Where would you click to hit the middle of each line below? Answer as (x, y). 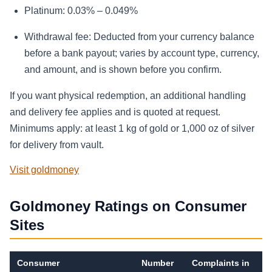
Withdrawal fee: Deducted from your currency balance (139, 37)
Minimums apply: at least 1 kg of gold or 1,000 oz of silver (132, 129)
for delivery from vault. (57, 145)
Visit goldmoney (44, 170)
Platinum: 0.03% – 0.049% (81, 11)
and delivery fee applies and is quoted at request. (115, 112)
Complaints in (221, 263)
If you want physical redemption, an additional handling (128, 96)
